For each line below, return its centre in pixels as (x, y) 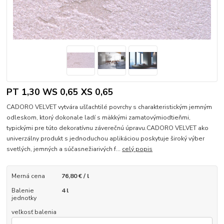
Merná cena (28, 176)
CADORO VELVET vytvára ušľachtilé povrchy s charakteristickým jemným (109, 107)
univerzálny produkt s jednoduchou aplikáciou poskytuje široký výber (106, 139)
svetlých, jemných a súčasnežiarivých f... (64, 149)
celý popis (137, 149)
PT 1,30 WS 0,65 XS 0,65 (60, 92)
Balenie (22, 190)
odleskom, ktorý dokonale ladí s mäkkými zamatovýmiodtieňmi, (99, 118)
